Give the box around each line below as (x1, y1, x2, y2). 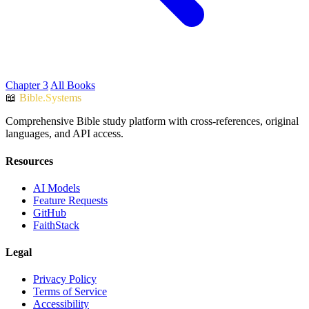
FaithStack (33, 219, 79, 231)
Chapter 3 (6, 79, 48, 92)
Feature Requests (33, 194, 108, 206)
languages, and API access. (6, 128, 123, 140)
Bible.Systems (19, 92, 81, 104)
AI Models (33, 181, 80, 194)
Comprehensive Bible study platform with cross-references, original (6, 115, 299, 128)
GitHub (33, 206, 66, 219)
